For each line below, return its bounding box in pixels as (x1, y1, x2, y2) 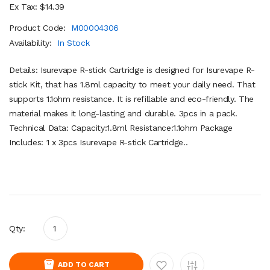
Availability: (9, 37, 55, 48)
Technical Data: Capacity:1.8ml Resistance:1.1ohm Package (9, 122, 233, 133)
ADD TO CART (58, 260, 110, 269)
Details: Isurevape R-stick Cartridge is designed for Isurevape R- (9, 64, 255, 75)
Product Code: (9, 22, 69, 33)
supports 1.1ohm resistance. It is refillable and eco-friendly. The (9, 93, 254, 104)
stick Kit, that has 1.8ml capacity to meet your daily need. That (9, 79, 256, 89)
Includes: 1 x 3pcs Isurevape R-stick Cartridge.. (9, 137, 188, 147)
